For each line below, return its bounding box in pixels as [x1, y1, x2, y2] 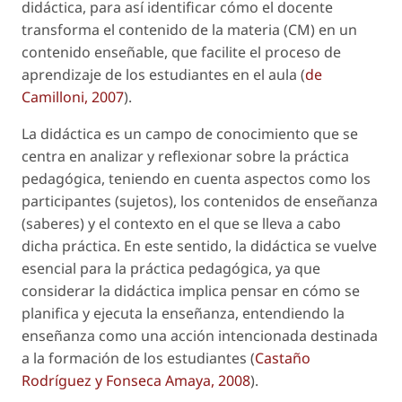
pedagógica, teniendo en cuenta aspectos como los [22, 168, 371, 188]
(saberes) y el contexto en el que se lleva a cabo [22, 213, 341, 233]
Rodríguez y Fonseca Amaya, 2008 [22, 370, 250, 390]
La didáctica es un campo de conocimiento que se [22, 123, 358, 144]
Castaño [255, 347, 310, 368]
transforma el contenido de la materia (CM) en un [22, 19, 357, 39]
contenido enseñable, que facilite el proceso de [22, 41, 341, 62]
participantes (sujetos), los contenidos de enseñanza [22, 190, 378, 211]
